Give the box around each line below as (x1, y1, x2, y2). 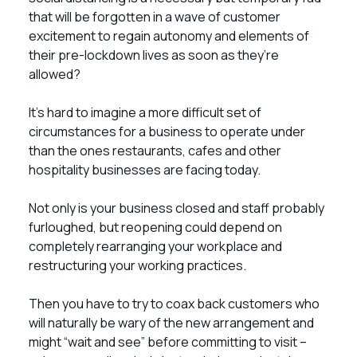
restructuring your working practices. (29, 257, 249, 274)
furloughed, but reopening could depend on (29, 218, 282, 236)
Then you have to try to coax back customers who (29, 295, 320, 312)
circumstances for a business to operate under (29, 123, 305, 140)
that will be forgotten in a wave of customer (29, 8, 280, 25)
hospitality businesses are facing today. (29, 161, 263, 178)
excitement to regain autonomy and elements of (29, 27, 309, 45)
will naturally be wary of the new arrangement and (29, 314, 314, 331)
